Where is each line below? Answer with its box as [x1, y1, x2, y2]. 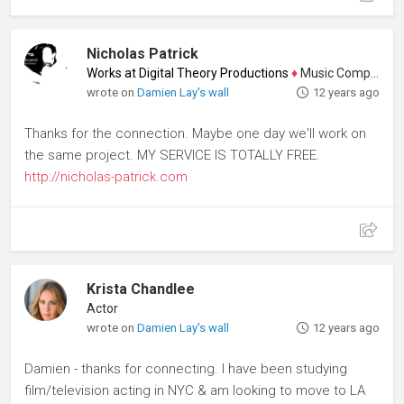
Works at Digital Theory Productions [87, 65, 289, 80]
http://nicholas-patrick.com [24, 168, 188, 185]
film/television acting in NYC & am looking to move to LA [24, 381, 365, 399]
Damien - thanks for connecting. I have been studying [24, 360, 347, 377]
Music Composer [298, 65, 372, 80]
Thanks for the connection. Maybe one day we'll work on [24, 124, 366, 142]
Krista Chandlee [87, 280, 196, 298]
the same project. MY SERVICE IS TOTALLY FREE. [24, 146, 320, 163]
